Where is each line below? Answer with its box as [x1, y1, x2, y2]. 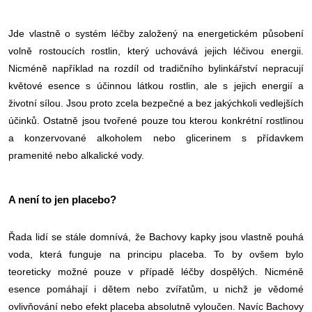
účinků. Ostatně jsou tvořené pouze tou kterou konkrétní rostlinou [8, 114, 304, 126]
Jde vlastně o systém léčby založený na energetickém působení [8, 27, 304, 39]
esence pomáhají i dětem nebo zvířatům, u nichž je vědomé [8, 283, 304, 295]
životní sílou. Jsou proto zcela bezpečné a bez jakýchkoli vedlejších [8, 97, 304, 109]
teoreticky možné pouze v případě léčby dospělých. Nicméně [8, 265, 304, 277]
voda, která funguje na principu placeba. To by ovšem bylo [8, 248, 304, 260]
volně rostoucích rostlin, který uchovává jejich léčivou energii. [8, 45, 304, 56]
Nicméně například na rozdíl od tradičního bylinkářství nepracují [8, 62, 304, 74]
